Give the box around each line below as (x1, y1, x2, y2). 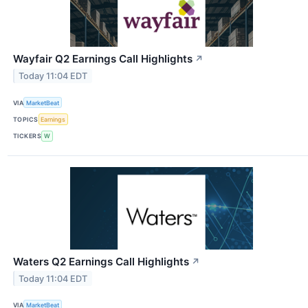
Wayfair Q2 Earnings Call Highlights (13, 52, 192, 66)
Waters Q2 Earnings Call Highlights (13, 254, 189, 268)
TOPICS (13, 115, 38, 124)
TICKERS (13, 132, 42, 140)
